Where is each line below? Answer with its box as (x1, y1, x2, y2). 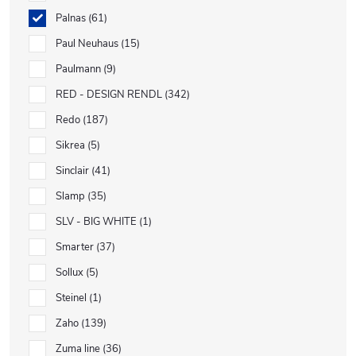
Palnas (56, 11, 88, 25)
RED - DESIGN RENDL (56, 87, 164, 102)
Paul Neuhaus (56, 37, 121, 51)
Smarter (56, 240, 96, 254)
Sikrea (56, 138, 87, 153)
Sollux (56, 265, 86, 280)
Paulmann (56, 62, 103, 76)
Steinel (56, 291, 89, 305)
